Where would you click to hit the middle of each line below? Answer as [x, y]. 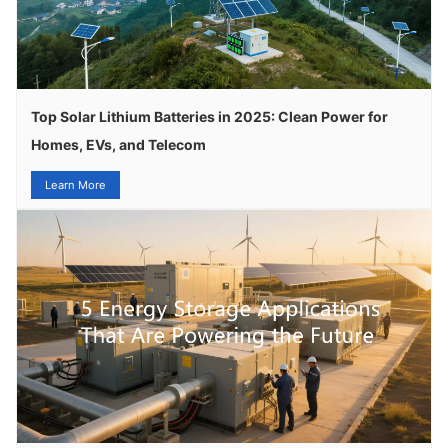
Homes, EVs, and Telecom [119, 145]
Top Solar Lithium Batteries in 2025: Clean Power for [210, 117]
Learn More [76, 185]
